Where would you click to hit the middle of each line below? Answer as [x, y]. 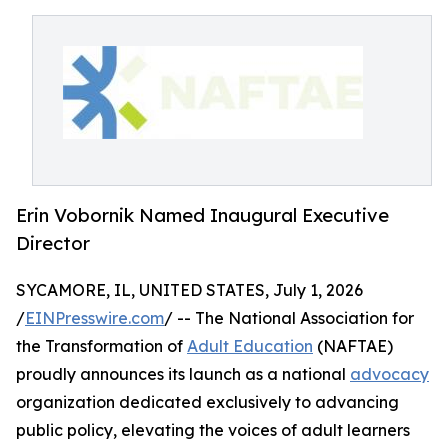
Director [53, 243]
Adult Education [250, 346]
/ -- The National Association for [289, 318]
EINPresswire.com [94, 318]
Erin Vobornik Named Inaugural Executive [202, 215]
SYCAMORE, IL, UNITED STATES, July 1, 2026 [189, 290]
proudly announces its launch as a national [183, 374]
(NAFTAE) [353, 346]
